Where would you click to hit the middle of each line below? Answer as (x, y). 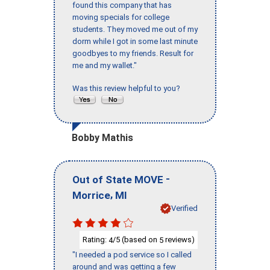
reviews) (179, 239)
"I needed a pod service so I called (132, 255)
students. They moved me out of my (135, 30)
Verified (184, 208)
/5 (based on (136, 239)
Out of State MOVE (118, 179)
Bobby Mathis (102, 138)
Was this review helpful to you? (128, 89)
